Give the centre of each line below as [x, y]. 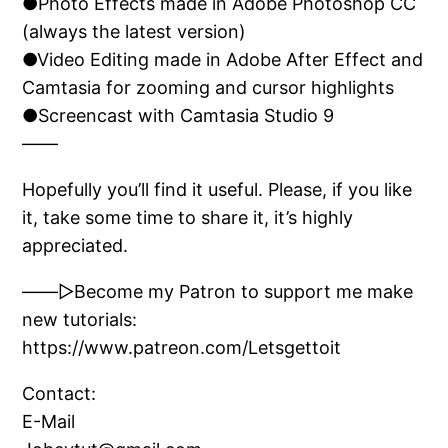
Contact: [59, 394]
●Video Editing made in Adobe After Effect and [223, 60]
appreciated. [75, 246]
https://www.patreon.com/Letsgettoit [182, 348]
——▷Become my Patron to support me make [218, 292]
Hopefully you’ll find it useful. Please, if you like [217, 190]
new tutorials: [80, 320]
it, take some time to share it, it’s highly [188, 218]
